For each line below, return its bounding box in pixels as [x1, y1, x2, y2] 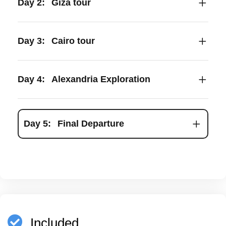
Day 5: [24, 118, 51, 129]
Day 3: [18, 35, 45, 46]
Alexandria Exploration [51, 74, 150, 84]
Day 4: [18, 74, 45, 84]
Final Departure [58, 118, 124, 129]
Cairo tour [51, 35, 95, 46]
